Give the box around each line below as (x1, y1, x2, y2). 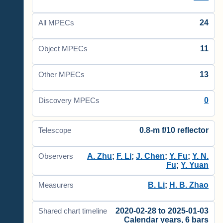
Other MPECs (38, 71, 85, 79)
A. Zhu (87, 152, 112, 160)
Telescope (38, 126, 71, 134)
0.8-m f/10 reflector (139, 126, 209, 134)
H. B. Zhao (169, 180, 209, 189)
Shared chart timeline (38, 207, 107, 215)
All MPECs (38, 19, 74, 27)
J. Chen (136, 152, 165, 160)
